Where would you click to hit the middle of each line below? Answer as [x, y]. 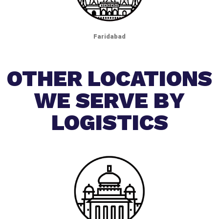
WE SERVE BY [109, 101]
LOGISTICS [109, 123]
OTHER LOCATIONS [109, 79]
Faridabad [109, 36]
